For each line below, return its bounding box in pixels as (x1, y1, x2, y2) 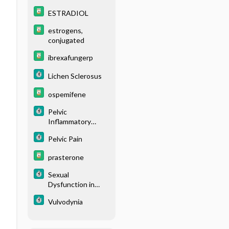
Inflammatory (48, 117, 91, 126)
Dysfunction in (48, 179, 95, 189)
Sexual (48, 170, 69, 179)
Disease (48, 126, 74, 135)
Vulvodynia (48, 197, 83, 206)
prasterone (48, 152, 84, 162)
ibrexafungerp (48, 53, 93, 62)
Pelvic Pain (48, 134, 82, 143)
